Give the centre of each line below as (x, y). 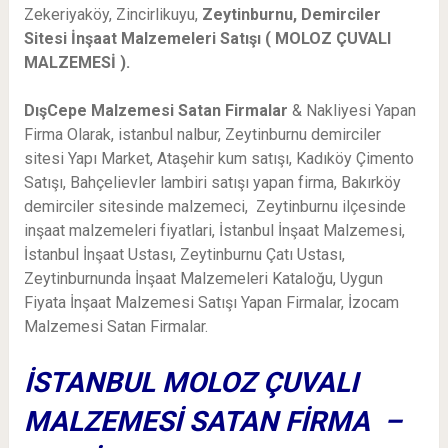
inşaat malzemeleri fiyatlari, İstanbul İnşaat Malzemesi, (214, 231)
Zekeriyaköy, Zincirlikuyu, (112, 15)
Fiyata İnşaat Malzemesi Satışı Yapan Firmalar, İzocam (211, 303)
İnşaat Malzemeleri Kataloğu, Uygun (258, 279)
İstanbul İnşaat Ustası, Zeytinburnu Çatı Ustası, (184, 255)
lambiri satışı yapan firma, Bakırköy (280, 183)
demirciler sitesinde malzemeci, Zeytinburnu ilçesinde (214, 207)
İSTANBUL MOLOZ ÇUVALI (190, 383)
